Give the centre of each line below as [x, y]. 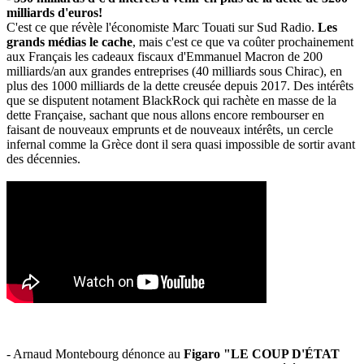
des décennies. [43, 158]
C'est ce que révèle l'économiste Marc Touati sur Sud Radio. [162, 27]
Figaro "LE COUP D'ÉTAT [262, 353]
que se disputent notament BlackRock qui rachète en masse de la [171, 100]
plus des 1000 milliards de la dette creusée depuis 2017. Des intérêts [180, 85]
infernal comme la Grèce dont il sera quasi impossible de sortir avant [181, 144]
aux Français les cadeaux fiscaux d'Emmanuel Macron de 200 [165, 56]
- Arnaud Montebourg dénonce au [95, 353]
